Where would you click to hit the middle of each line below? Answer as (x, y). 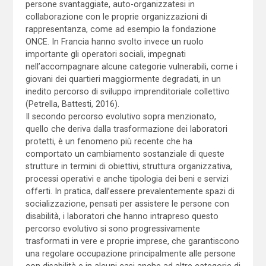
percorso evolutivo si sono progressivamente (113, 228)
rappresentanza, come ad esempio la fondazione (121, 29)
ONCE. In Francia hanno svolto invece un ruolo (114, 41)
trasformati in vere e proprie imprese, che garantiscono (132, 241)
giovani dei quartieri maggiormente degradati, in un (123, 79)
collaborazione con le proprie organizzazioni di (116, 16)
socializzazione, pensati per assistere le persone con (127, 203)
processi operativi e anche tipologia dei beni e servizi (127, 178)
